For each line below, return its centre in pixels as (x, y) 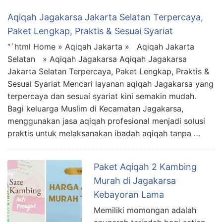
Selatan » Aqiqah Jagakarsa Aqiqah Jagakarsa (97, 59)
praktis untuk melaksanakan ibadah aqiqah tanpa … (104, 134)
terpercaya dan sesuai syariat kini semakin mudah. (102, 96)
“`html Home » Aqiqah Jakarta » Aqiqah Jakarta (101, 47)
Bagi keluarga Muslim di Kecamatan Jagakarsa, (95, 109)
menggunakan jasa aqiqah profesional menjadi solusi (106, 121)
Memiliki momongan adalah (145, 210)
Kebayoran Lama (129, 195)
